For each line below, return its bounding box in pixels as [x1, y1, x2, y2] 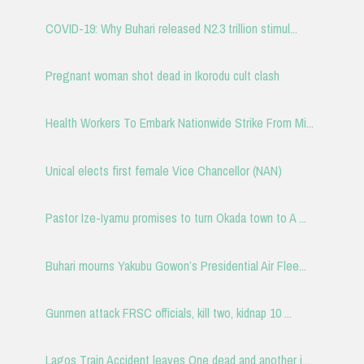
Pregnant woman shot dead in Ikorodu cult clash [45, 67, 279, 85]
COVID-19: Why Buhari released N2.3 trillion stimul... [45, 19, 297, 37]
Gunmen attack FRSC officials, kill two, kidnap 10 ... [45, 303, 292, 322]
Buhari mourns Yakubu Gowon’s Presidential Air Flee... [45, 256, 306, 275]
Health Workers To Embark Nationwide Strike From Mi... [45, 114, 314, 132]
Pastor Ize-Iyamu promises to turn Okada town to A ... [45, 209, 306, 227]
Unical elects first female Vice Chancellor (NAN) [45, 161, 282, 180]
